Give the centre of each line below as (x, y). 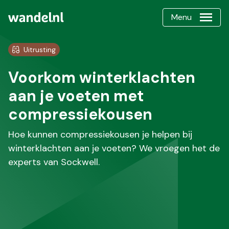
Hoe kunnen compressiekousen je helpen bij (100, 134)
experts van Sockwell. (54, 162)
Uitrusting (40, 50)
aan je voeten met (76, 96)
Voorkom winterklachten (102, 77)
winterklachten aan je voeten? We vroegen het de (114, 148)
